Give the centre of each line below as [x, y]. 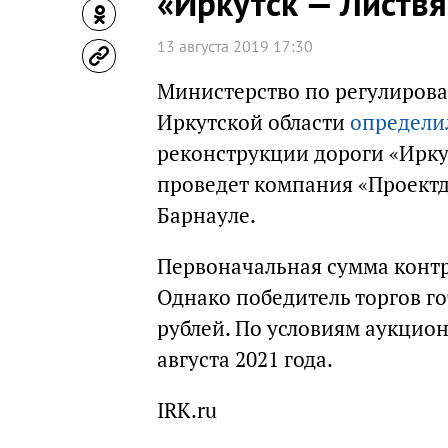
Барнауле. [206, 215]
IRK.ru [187, 410]
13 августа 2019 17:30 [235, 46]
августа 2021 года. [245, 359]
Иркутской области [253, 122]
